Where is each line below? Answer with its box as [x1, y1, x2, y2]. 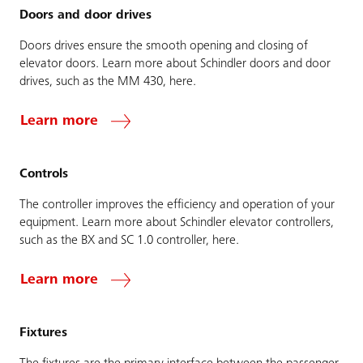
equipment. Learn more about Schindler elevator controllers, [19, 216, 334, 229]
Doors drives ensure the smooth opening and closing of [19, 39, 308, 53]
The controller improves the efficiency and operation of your [19, 198, 335, 211]
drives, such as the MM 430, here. [19, 75, 196, 88]
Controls [19, 167, 68, 181]
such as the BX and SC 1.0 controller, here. [19, 233, 239, 247]
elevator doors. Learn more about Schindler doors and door [19, 57, 331, 70]
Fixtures [19, 326, 67, 340]
